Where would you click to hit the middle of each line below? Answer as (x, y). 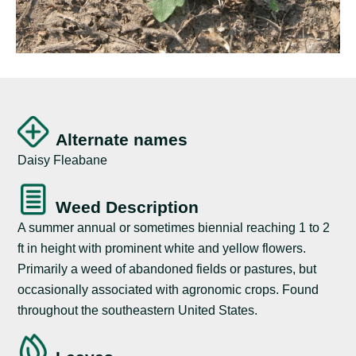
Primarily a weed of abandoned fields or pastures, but (167, 269)
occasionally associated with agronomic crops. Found (168, 289)
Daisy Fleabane (63, 160)
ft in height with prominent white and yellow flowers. (162, 248)
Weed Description (128, 207)
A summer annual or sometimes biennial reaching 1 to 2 (174, 227)
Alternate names (122, 139)
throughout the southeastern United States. (138, 310)
